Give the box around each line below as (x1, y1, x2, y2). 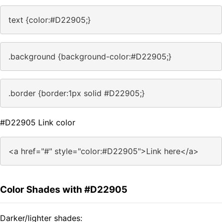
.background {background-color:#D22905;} (8, 52, 171, 62)
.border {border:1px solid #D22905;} (8, 88, 145, 99)
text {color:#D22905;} (8, 15, 91, 25)
